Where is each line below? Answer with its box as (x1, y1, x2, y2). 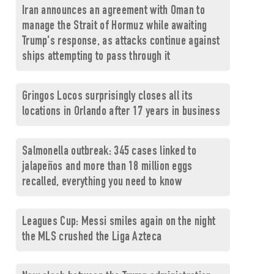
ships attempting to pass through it (21, 51, 171, 64)
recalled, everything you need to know (21, 176, 182, 189)
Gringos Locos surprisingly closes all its (21, 91, 193, 103)
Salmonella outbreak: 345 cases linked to (21, 146, 196, 158)
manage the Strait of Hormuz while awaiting (21, 20, 207, 33)
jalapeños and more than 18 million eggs (21, 161, 193, 174)
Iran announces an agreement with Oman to (21, 5, 205, 18)
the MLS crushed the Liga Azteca (21, 231, 162, 244)
